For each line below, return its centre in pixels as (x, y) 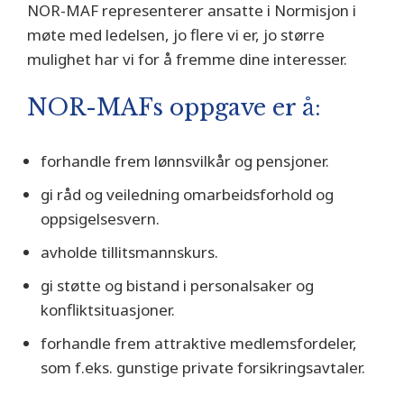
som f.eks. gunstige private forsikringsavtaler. (203, 368)
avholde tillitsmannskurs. (129, 252)
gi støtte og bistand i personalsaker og (177, 286)
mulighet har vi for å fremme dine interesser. (187, 60)
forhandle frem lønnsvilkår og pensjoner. (185, 161)
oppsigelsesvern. (100, 219)
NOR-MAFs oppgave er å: (174, 108)
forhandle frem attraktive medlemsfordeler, (199, 344)
